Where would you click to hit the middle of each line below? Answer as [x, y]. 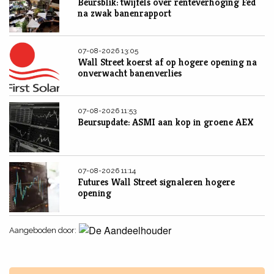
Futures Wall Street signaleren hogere [156, 182]
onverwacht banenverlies [130, 73]
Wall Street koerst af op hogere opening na [167, 62]
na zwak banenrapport [124, 13]
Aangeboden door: [43, 230]
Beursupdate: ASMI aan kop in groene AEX [166, 122]
